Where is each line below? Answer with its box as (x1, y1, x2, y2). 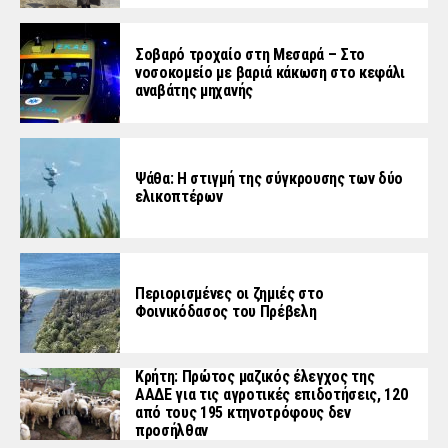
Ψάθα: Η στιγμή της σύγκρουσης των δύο (135, 169, 404, 189)
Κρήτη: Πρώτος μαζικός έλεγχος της (135, 367, 375, 387)
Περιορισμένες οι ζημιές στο (135, 284, 324, 304)
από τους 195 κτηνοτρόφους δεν (135, 403, 351, 423)
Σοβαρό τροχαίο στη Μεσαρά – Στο (135, 45, 366, 65)
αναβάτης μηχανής (135, 81, 253, 101)
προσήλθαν (135, 421, 209, 441)
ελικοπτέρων (135, 187, 223, 207)
